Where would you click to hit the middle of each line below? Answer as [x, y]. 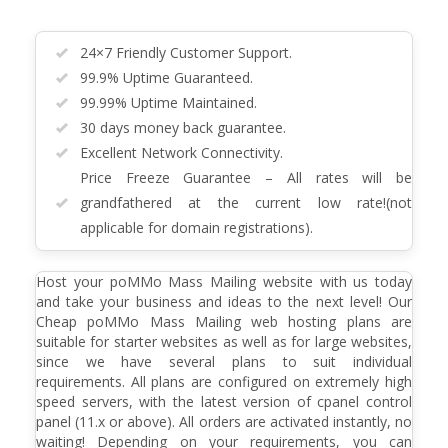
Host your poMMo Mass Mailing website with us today [224, 281]
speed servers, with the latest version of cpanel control [224, 401]
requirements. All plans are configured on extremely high [224, 381]
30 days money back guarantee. [183, 127]
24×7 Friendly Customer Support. [186, 52]
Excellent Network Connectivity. [181, 152]
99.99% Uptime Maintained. [168, 102]
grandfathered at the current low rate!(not [246, 202]
